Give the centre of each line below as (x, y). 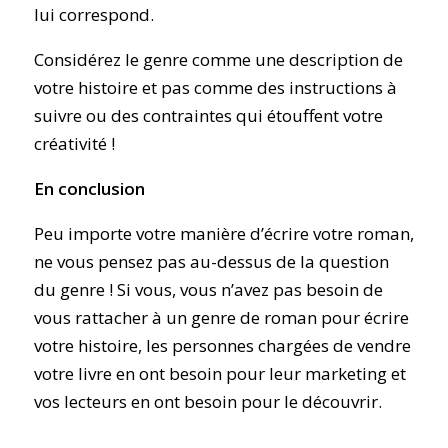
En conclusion (89, 189)
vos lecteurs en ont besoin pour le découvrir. (207, 402)
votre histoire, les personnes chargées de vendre (222, 346)
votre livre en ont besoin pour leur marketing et (219, 374)
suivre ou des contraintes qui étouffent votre (208, 116)
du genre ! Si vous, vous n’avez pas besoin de (208, 290)
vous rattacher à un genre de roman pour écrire (221, 318)
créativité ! (74, 144)
